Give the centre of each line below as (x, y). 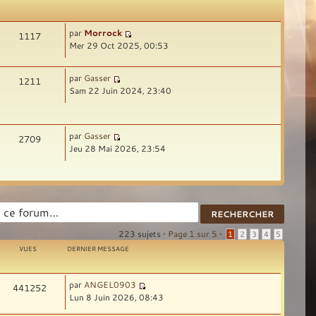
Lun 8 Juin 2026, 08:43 (117, 297)
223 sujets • (143, 234)
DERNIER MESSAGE (98, 249)
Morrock (103, 32)
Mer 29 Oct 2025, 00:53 (119, 45)
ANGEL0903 (110, 284)
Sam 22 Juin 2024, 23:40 (121, 90)
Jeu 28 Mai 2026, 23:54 (118, 148)
